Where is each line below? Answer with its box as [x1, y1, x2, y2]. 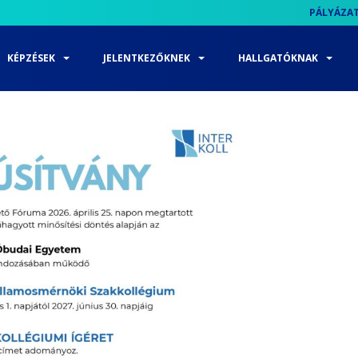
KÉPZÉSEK [7, 51, 55, 65]
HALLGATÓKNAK [238, 51, 318, 65]
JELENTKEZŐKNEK [103, 51, 190, 65]
